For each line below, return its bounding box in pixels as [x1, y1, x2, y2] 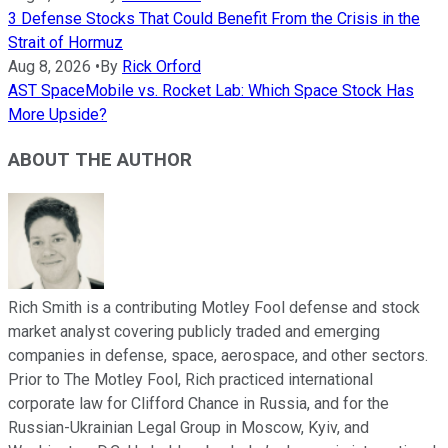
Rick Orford [122, 57, 201, 77]
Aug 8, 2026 [8, 57, 91, 77]
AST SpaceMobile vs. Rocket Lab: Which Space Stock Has [8, 81, 414, 101]
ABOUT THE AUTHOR [8, 148, 192, 171]
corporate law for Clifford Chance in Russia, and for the [8, 393, 389, 413]
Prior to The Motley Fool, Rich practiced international [8, 369, 373, 389]
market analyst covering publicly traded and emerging [8, 321, 380, 341]
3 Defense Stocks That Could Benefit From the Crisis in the [8, 9, 420, 29]
